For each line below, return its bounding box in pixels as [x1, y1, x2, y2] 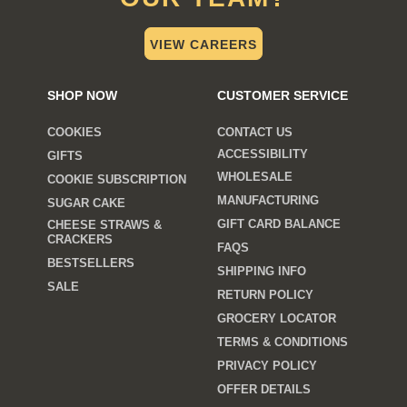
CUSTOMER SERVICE [216, 87, 348, 103]
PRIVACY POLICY [216, 358, 317, 372]
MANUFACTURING [216, 193, 319, 207]
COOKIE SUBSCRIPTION [47, 172, 187, 186]
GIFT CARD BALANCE [216, 216, 341, 231]
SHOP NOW [47, 87, 118, 103]
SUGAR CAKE [47, 195, 126, 210]
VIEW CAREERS [150, 36, 257, 52]
